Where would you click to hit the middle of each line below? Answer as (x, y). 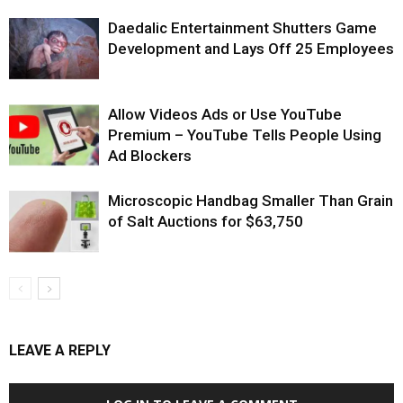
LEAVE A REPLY (60, 350)
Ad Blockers (150, 155)
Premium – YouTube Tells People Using (245, 134)
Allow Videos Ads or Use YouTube (225, 114)
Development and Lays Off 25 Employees (251, 48)
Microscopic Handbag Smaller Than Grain (251, 200)
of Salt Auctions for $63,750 (206, 221)
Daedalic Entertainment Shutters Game (242, 27)
